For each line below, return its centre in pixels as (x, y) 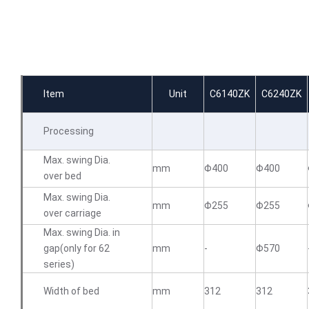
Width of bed (71, 291)
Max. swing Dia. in (82, 232)
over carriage (72, 213)
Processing (69, 131)
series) (59, 264)
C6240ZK (281, 94)
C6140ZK (230, 94)
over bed (62, 176)
